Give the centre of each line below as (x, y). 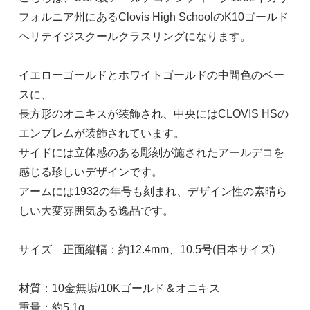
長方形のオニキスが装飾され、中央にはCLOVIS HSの (153, 113)
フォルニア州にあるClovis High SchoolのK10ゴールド (153, 17)
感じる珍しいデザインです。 (90, 172)
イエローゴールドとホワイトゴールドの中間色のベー (151, 75)
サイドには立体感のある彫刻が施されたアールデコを (151, 152)
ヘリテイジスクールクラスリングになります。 (135, 36)
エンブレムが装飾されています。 (101, 133)
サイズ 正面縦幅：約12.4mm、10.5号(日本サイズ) (146, 249)
